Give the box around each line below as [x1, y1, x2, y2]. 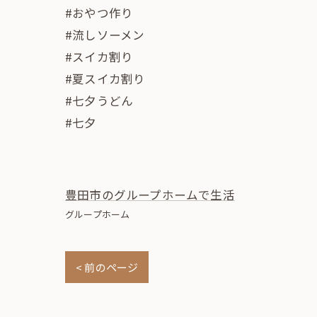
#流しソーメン [65, 25, 145, 43]
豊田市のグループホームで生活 [65, 185, 235, 203]
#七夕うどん [65, 91, 134, 109]
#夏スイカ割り [65, 69, 146, 87]
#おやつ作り [65, 4, 134, 21]
